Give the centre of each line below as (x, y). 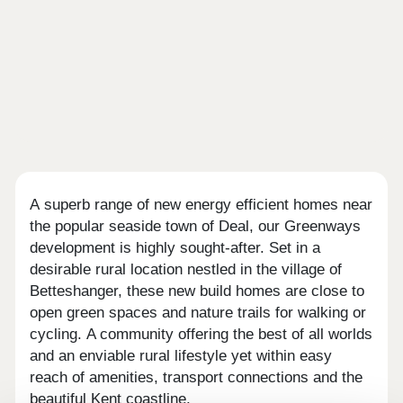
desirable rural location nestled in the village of (186, 270)
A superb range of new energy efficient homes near (201, 205)
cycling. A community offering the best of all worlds (201, 335)
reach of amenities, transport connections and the (197, 378)
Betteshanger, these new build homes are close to (197, 291)
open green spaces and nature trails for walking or (198, 313)
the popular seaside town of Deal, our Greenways (196, 227)
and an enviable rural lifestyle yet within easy (181, 356)
